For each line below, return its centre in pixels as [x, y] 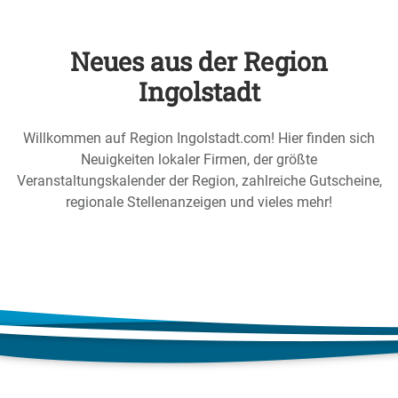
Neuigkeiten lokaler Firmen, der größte [199, 159]
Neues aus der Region [199, 61]
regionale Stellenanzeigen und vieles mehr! [199, 202]
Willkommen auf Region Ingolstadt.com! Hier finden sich [199, 138]
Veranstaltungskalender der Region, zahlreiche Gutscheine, [199, 181]
